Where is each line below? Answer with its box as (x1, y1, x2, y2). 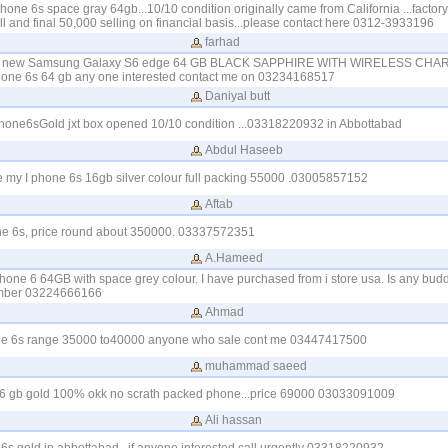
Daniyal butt (204, 89, 270, 103)
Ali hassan (204, 413, 262, 427)
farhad (204, 35, 240, 49)
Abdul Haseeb (204, 143, 283, 157)
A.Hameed (204, 251, 263, 265)
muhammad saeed (204, 359, 307, 373)
